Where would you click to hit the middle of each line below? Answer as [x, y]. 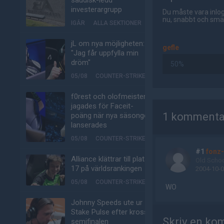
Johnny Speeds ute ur [107, 202]
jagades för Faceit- [102, 106]
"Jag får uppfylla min [105, 53]
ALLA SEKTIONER [117, 23]
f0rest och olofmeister [108, 96]
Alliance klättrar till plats [110, 159]
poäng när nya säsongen [111, 115]
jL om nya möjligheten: [108, 43]
